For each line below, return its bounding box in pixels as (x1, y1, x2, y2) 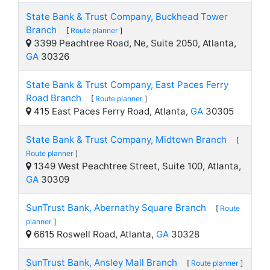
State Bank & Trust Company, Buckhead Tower (26, 11, 228, 22)
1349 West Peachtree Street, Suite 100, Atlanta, (31, 160, 241, 172)
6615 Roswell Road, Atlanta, (31, 228, 156, 240)
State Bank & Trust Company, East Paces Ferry (26, 79, 228, 90)
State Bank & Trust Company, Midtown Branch (26, 134, 227, 145)
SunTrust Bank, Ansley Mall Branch (26, 257, 177, 268)
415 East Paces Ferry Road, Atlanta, (31, 105, 190, 117)
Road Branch (26, 92, 81, 104)
